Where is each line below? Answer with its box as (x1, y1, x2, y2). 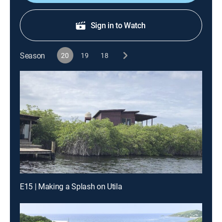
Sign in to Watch (90, 20, 146, 31)
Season (20, 50, 46, 61)
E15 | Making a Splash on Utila (20, 181, 122, 192)
